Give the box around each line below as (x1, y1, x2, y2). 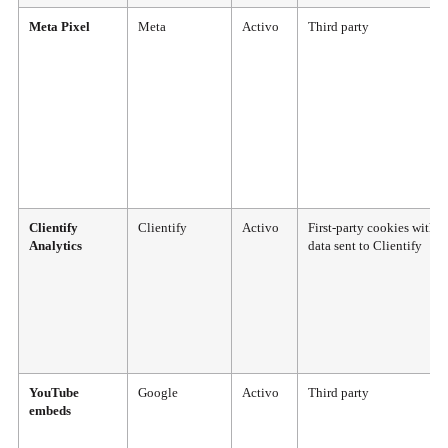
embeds (29, 403, 71, 418)
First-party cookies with (308, 220, 436, 235)
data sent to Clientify (308, 238, 422, 253)
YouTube (29, 385, 79, 400)
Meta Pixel (29, 19, 90, 34)
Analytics (29, 238, 82, 253)
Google (138, 385, 178, 400)
